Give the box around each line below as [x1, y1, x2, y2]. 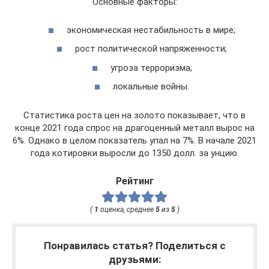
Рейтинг [115, 175, 154, 187]
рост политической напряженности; [75, 43, 227, 54]
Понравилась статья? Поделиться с [43, 239, 226, 252]
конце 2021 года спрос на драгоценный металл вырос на [14, 122, 255, 133]
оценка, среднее [98, 205, 156, 214]
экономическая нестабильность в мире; [67, 24, 235, 35]
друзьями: [108, 253, 161, 265]
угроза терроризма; [110, 62, 192, 73]
